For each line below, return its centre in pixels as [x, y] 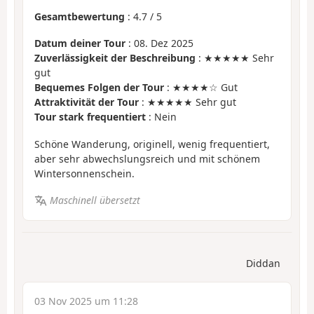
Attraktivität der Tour [87, 102]
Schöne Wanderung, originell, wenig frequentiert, [152, 144]
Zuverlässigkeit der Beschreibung [115, 58]
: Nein [161, 117]
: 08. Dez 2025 [159, 43]
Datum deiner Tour [80, 43]
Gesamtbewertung [80, 16]
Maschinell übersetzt [95, 200]
